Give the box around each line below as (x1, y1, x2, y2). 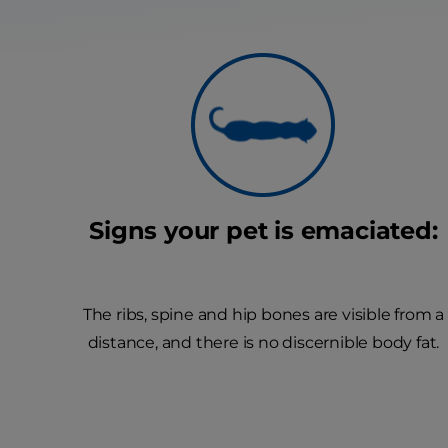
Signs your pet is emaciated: (89, 216, 438, 245)
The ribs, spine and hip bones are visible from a (82, 305, 445, 324)
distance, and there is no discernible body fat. (87, 333, 440, 352)
